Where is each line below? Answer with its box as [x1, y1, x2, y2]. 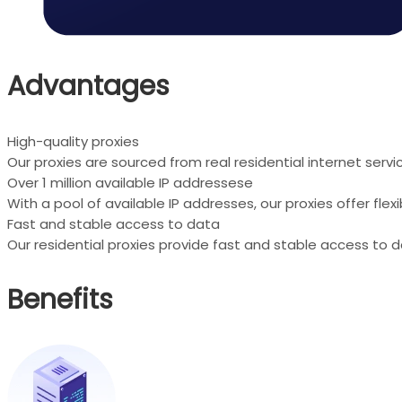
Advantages [7, 66, 170, 105]
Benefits [7, 280, 113, 319]
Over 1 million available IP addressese [7, 172, 253, 192]
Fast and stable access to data [7, 214, 220, 233]
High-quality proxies [7, 131, 139, 151]
